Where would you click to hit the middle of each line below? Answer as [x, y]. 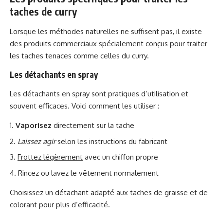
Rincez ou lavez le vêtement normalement [88, 173]
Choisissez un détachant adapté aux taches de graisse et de [109, 192]
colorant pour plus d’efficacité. [60, 204]
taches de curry [43, 11]
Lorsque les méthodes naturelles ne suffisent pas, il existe [106, 31]
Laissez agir [36, 141]
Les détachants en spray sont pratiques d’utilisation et [99, 94]
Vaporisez [34, 125]
